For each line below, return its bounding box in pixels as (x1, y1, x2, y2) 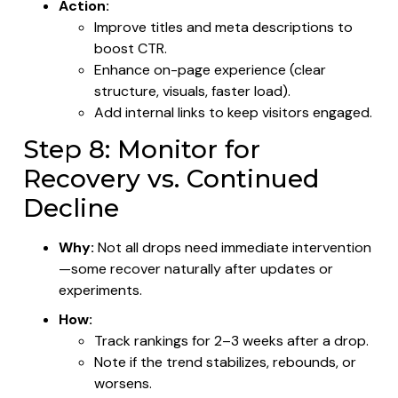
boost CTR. (94, 38, 167, 58)
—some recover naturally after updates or (59, 259, 333, 278)
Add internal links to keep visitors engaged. (94, 102, 372, 122)
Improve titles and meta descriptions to (94, 17, 353, 36)
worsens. (94, 373, 152, 393)
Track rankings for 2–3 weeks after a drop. (94, 330, 369, 350)
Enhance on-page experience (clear (94, 60, 326, 79)
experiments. (59, 280, 142, 299)
